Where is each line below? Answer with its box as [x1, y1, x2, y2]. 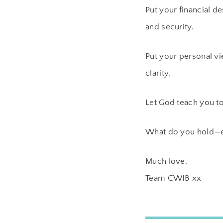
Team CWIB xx [145, 174, 202, 183]
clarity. [145, 69, 171, 78]
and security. [145, 22, 194, 31]
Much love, [145, 157, 187, 166]
